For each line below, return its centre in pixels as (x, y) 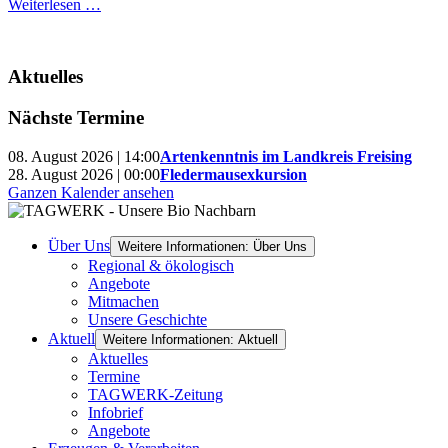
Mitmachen (123, 301)
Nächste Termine (76, 118)
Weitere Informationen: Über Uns (212, 246)
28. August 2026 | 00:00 (84, 174)
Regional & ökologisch (161, 265)
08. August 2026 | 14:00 (84, 156)
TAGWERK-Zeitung (155, 394)
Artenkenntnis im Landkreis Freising (286, 156)
